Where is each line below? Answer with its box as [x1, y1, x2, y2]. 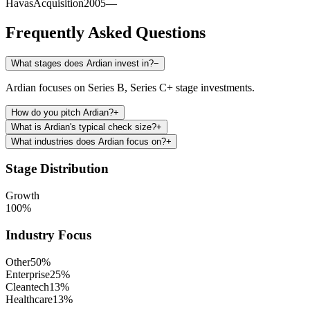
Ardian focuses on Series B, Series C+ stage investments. [6, 81, 255, 93]
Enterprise [6, 268, 50, 280]
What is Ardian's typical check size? [11, 121, 156, 132]
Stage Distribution [6, 161, 109, 176]
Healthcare [6, 293, 53, 305]
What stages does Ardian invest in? [11, 57, 154, 69]
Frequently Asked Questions [6, 23, 206, 42]
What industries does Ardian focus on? [11, 136, 166, 147]
